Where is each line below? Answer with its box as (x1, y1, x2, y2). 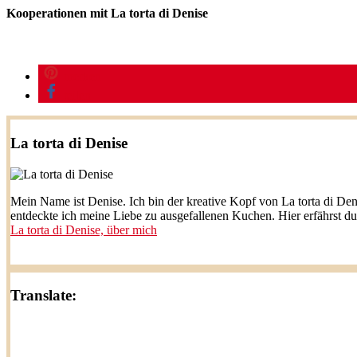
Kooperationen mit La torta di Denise (6, 6, 208, 20)
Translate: (10, 287, 76, 304)
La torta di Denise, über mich (10, 222, 157, 237)
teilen (64, 88, 91, 103)
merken (64, 69, 101, 84)
